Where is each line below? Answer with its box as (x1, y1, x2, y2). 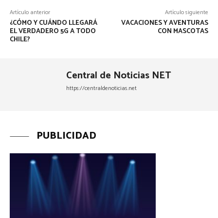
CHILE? (10, 34, 30, 46)
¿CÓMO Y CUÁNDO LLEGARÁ (10, 18, 97, 29)
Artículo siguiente (164, 8, 208, 18)
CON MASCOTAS (157, 26, 208, 37)
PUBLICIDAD (36, 128, 96, 145)
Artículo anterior (10, 8, 50, 18)
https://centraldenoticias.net (66, 84, 137, 93)
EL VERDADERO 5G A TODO (10, 26, 96, 37)
